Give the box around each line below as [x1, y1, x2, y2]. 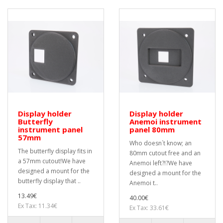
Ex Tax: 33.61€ [129, 204, 169, 212]
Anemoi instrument [129, 116, 202, 126]
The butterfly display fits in [18, 147, 92, 155]
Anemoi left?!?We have [129, 159, 192, 167]
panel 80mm [129, 124, 175, 134]
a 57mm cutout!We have [18, 157, 86, 165]
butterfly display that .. [18, 177, 81, 185]
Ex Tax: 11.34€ [18, 202, 57, 210]
